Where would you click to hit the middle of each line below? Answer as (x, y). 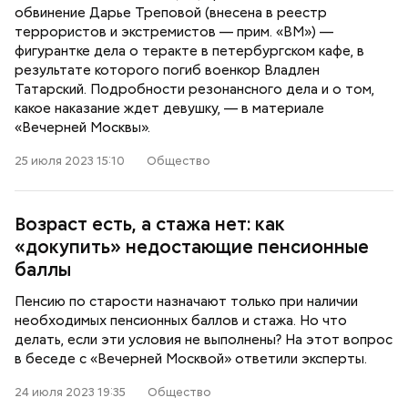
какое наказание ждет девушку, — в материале (169, 108)
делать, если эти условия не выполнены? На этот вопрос (204, 340)
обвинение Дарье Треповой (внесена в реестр (171, 13)
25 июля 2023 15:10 (70, 161)
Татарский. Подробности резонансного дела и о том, (194, 89)
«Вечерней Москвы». (82, 127)
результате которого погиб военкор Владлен (167, 70)
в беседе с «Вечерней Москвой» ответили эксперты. (191, 359)
